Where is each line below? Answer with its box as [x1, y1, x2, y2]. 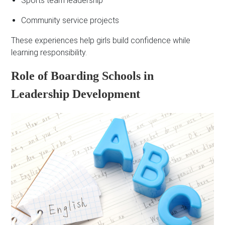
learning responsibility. [11, 48, 87, 57]
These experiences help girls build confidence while [11, 36, 191, 45]
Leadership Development [11, 87, 141, 100]
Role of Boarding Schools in [11, 69, 154, 82]
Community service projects [21, 16, 120, 25]
